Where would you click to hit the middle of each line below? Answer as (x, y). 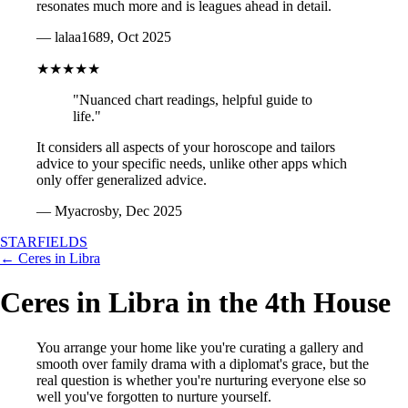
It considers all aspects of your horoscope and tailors (186, 147)
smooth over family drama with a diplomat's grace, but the (203, 363)
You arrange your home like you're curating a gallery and (200, 347)
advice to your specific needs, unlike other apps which (192, 163)
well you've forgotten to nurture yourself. (154, 396)
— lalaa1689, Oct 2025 (104, 37)
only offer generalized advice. (122, 180)
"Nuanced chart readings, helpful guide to (193, 100)
